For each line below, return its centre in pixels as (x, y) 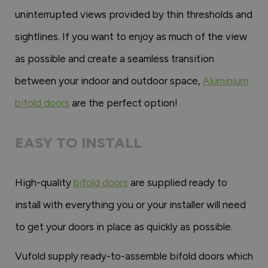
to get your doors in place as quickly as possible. (124, 226)
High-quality (44, 182)
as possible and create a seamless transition (115, 58)
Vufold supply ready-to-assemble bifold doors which (134, 256)
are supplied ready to (178, 182)
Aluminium (226, 80)
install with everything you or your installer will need (130, 204)
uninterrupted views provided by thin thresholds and (134, 14)
